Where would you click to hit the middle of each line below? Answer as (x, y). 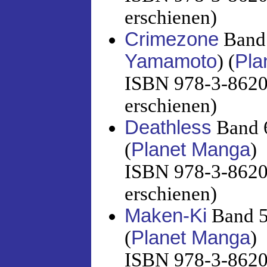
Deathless (168, 127)
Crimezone (172, 39)
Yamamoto (171, 61)
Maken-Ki (166, 215)
